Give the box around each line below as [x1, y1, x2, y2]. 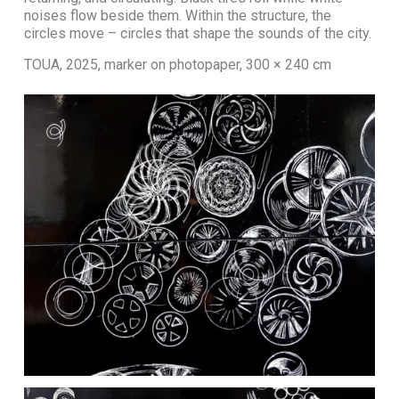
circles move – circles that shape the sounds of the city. [23, 25, 371, 43]
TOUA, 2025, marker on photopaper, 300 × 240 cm [23, 56, 331, 74]
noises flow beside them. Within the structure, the [23, 7, 331, 25]
